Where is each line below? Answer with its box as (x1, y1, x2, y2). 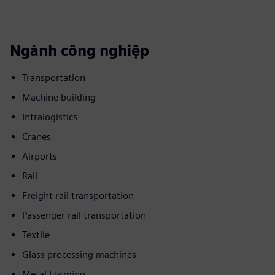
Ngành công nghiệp (10, 42, 149, 60)
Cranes (22, 131, 51, 143)
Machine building (22, 91, 96, 104)
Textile (22, 229, 50, 241)
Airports (22, 150, 57, 163)
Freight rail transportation (22, 190, 134, 202)
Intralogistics (22, 111, 77, 123)
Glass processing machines (22, 249, 136, 261)
